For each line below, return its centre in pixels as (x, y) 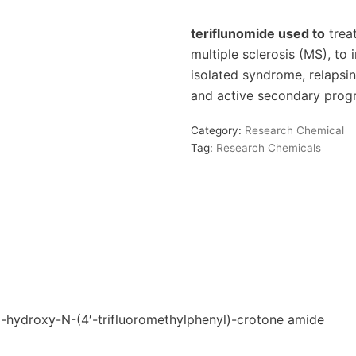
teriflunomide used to (257, 33)
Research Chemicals (268, 148)
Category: (217, 130)
